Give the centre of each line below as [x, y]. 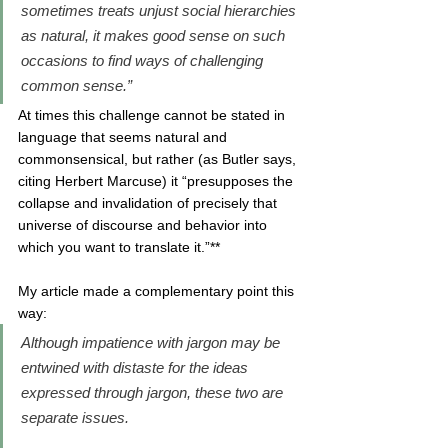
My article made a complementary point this [158, 291]
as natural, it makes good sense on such [155, 35]
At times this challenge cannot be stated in [153, 115]
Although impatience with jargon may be [152, 342]
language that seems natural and [124, 137]
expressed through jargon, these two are [154, 392]
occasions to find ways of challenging [144, 60]
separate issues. [77, 417]
